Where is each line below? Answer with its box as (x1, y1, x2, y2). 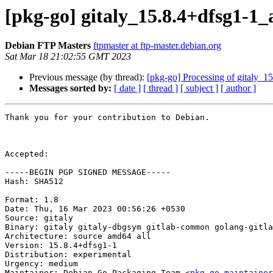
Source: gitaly (5, 213, 73, 223)
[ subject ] (180, 83, 218, 94)
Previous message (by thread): (29, 72, 147, 83)
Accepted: (5, 149, 49, 159)
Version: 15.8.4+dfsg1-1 (5, 241, 117, 250)
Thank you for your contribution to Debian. (5, 113, 210, 122)
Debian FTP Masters (5, 40, 91, 51)
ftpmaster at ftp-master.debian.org (93, 40, 221, 51)
